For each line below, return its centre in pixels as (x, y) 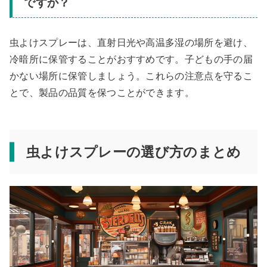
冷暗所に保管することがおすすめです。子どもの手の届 (131, 60)
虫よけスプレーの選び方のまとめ (133, 152)
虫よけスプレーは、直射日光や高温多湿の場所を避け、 (131, 43)
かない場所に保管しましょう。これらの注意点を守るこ (131, 76)
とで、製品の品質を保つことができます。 (102, 93)
